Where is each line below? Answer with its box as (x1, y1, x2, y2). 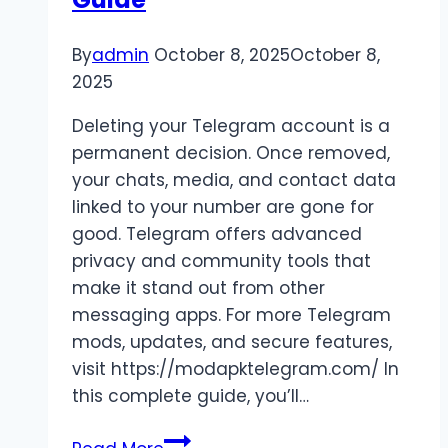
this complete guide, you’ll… (72, 384, 309, 409)
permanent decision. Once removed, (72, 141, 390, 166)
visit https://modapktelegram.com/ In (72, 357, 399, 382)
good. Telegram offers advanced (72, 222, 362, 247)
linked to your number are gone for (72, 195, 374, 220)
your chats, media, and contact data (72, 168, 396, 193)
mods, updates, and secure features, (72, 330, 392, 355)
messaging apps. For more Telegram (72, 303, 391, 328)
